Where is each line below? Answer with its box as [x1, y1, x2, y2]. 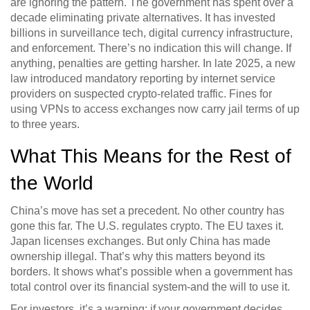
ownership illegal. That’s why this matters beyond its [10, 250, 265, 263]
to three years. [10, 118, 80, 131]
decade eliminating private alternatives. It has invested [10, 12, 275, 24]
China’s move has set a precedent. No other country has [10, 205, 284, 217]
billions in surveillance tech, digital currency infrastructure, [10, 27, 293, 39]
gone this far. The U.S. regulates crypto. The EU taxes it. [10, 220, 284, 232]
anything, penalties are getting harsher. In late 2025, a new [10, 57, 295, 70]
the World [10, 172, 93, 194]
